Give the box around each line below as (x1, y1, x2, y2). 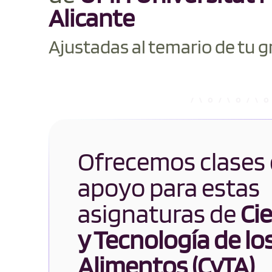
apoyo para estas (78, 172, 260, 203)
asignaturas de (78, 198, 240, 229)
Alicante (49, 2, 135, 33)
